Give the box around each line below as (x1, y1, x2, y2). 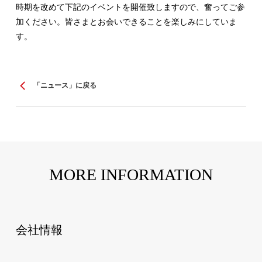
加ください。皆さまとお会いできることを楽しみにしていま (15, 17, 237, 26)
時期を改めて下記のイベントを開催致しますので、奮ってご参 (15, 2, 245, 12)
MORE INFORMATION (49, 166, 213, 184)
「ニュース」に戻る (33, 81, 96, 89)
